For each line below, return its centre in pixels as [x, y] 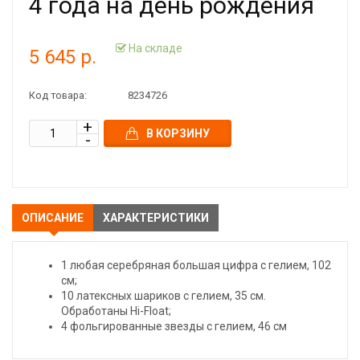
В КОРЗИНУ [178, 133]
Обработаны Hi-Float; [116, 311]
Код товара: [58, 95]
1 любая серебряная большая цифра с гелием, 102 [196, 265]
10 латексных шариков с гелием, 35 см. [164, 296]
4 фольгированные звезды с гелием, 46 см [174, 326]
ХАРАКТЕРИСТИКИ [156, 218]
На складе [154, 48]
